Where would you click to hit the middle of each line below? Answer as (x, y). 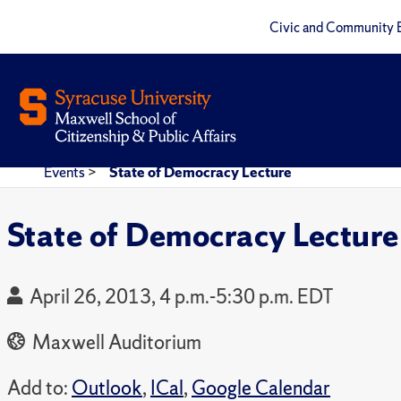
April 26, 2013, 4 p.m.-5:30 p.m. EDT (182, 296)
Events (66, 172)
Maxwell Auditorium (115, 342)
